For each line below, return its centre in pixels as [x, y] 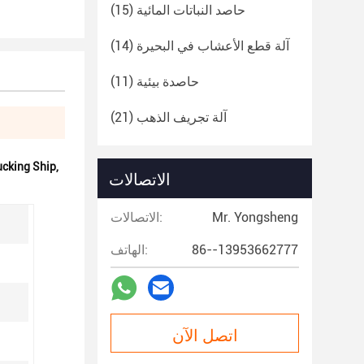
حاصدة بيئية [168, 82]
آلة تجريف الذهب [182, 117]
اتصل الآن [205, 334]
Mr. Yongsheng [255, 217]
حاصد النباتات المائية [191, 10]
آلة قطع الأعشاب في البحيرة [213, 46]
